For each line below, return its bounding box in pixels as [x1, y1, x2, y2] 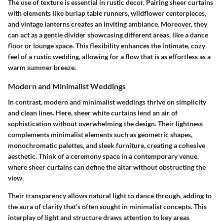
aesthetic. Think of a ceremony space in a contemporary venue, [8, 151, 199, 160]
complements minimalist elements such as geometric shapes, [8, 130, 192, 139]
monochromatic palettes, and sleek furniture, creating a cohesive [8, 141, 205, 149]
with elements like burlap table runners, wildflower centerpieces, [8, 9, 206, 18]
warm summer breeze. [8, 63, 76, 72]
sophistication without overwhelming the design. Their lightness [8, 119, 203, 128]
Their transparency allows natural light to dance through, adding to [8, 191, 212, 200]
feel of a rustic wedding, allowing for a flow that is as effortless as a [8, 52, 211, 61]
